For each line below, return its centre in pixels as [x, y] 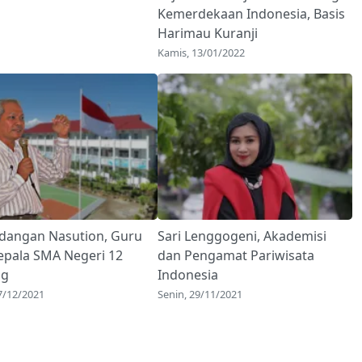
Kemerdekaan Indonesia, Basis [251, 14]
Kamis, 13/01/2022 [201, 53]
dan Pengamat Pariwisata [236, 256]
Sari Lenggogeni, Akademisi [242, 236]
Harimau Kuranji [207, 34]
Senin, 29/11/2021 [200, 295]
